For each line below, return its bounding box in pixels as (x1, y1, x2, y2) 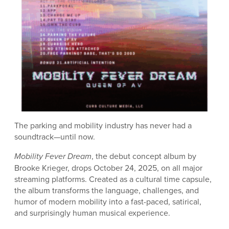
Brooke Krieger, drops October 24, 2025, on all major (14, 162, 202, 173)
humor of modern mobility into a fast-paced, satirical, (14, 195, 201, 207)
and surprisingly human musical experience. (14, 207, 170, 218)
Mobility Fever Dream (14, 150, 91, 162)
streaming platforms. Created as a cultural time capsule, (14, 173, 212, 185)
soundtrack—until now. (14, 130, 95, 142)
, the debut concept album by (91, 150, 196, 162)
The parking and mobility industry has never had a (14, 119, 192, 131)
